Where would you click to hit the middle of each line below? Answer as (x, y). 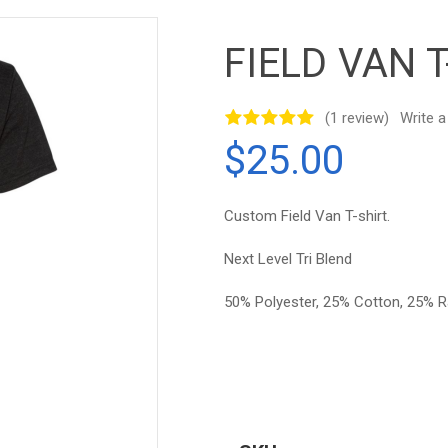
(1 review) (356, 118)
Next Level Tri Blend (288, 259)
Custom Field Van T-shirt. (307, 216)
